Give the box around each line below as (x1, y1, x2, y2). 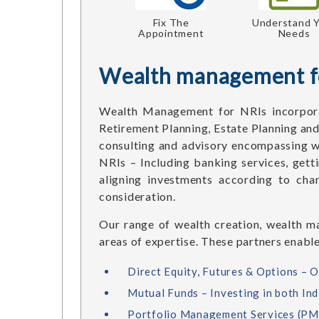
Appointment (138, 27, 204, 39)
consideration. (99, 189, 176, 203)
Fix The (152, 16, 189, 28)
